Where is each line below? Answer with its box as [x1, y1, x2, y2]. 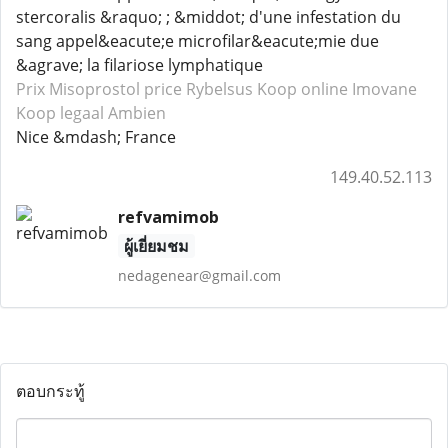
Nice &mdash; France [16, 126, 176, 148]
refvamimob [117, 206, 219, 228]
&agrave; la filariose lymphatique [16, 54, 263, 76]
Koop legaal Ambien [16, 102, 166, 124]
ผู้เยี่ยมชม [123, 235, 189, 257]
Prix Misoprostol [16, 78, 140, 100]
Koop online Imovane [257, 78, 417, 100]
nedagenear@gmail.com [117, 266, 281, 285]
